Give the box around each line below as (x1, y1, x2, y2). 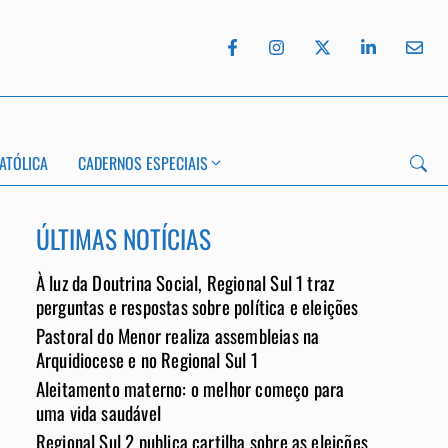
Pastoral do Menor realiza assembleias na (35, 321, 320, 349)
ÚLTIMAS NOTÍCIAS (35, 219, 211, 257)
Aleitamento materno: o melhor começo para (35, 374, 345, 402)
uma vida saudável (35, 398, 161, 426)
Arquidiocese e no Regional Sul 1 (35, 345, 258, 373)
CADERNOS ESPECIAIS (78, 151, 208, 176)
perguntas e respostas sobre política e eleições (35, 292, 359, 320)
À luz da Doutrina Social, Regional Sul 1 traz (35, 268, 335, 296)
